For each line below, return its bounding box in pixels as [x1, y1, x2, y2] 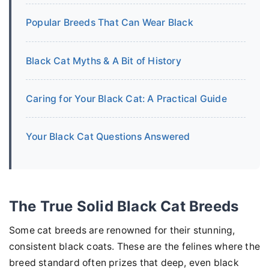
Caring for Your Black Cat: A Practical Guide [26, 92, 227, 104]
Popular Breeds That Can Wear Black [26, 17, 193, 29]
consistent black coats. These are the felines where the [9, 241, 261, 253]
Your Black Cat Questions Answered [26, 130, 190, 142]
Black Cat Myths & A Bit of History [26, 55, 181, 67]
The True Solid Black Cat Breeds [9, 198, 239, 216]
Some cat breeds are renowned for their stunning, [9, 225, 235, 237]
